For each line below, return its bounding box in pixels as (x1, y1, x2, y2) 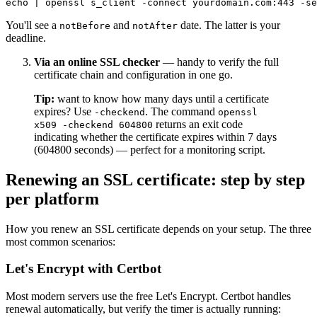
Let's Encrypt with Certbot (6, 261, 161, 277)
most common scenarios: (6, 235, 115, 248)
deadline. (6, 31, 46, 44)
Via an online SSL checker (34, 55, 160, 68)
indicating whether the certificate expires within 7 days (34, 130, 277, 143)
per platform (6, 189, 99, 208)
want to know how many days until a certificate (54, 92, 269, 105)
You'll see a (6, 18, 59, 31)
